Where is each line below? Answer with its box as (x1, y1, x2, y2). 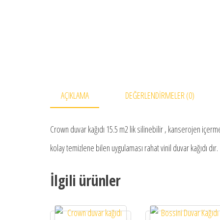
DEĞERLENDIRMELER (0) (125, 89, 194, 101)
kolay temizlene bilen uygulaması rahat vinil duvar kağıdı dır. (50, 142, 218, 154)
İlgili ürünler (50, 170, 121, 191)
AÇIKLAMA (60, 89, 89, 101)
